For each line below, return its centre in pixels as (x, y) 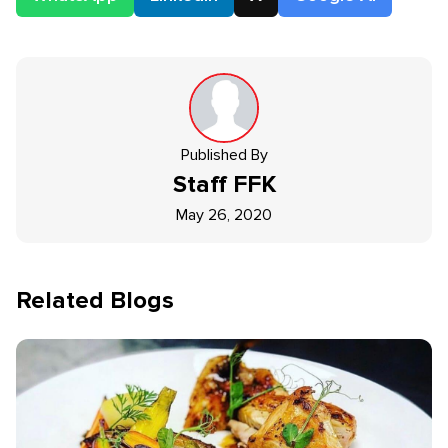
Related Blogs (95, 300)
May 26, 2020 (224, 215)
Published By (224, 155)
